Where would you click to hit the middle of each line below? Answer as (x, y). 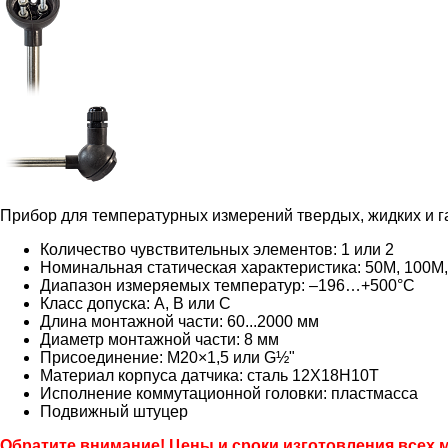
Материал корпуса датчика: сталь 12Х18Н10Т (209, 375)
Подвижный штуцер (114, 411)
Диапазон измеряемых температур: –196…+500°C (227, 285)
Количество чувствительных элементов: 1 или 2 (217, 249)
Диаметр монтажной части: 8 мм (159, 339)
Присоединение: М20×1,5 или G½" (167, 357)
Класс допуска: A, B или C (135, 303)
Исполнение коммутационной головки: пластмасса (229, 393)
